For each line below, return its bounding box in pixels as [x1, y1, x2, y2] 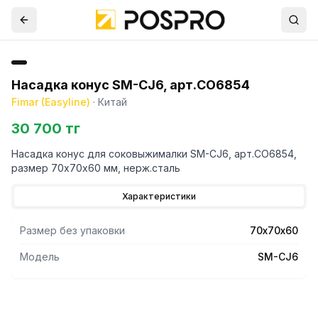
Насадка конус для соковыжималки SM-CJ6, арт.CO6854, [11, 148, 297, 160]
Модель [20, 251, 60, 263]
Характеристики [122, 191, 196, 202]
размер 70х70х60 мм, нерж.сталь [11, 162, 180, 174]
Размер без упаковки [20, 224, 125, 236]
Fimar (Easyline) [11, 96, 90, 108]
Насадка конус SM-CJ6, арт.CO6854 [11, 77, 250, 92]
